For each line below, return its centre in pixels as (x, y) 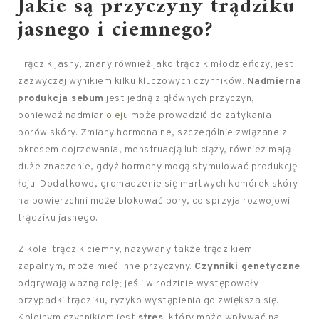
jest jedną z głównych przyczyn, (179, 99)
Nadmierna (274, 82)
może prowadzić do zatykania (200, 116)
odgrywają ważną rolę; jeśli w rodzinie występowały (138, 284)
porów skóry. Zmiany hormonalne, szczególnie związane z (152, 133)
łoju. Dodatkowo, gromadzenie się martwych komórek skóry (158, 184)
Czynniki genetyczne (247, 267)
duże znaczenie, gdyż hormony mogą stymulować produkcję (157, 167)
